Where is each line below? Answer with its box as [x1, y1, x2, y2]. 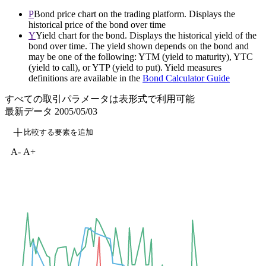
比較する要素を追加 [24, 127, 93, 137]
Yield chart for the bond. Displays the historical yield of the [36, 30, 256, 40]
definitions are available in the [28, 72, 142, 83]
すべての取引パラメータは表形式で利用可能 [5, 93, 195, 104]
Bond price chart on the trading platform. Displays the [34, 8, 235, 19]
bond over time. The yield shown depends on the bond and [28, 40, 249, 51]
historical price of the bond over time [28, 19, 166, 30]
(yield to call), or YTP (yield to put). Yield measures [28, 62, 221, 72]
